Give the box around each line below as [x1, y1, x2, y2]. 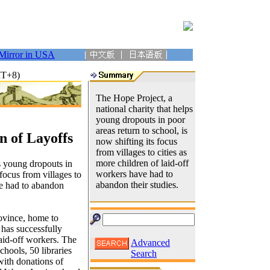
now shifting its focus [96, 136, 177, 146]
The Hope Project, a [96, 93, 172, 103]
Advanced [131, 237, 170, 248]
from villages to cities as [96, 147, 187, 157]
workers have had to [96, 169, 173, 179]
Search [131, 248, 157, 259]
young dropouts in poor [96, 115, 185, 125]
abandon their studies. [96, 180, 178, 190]
